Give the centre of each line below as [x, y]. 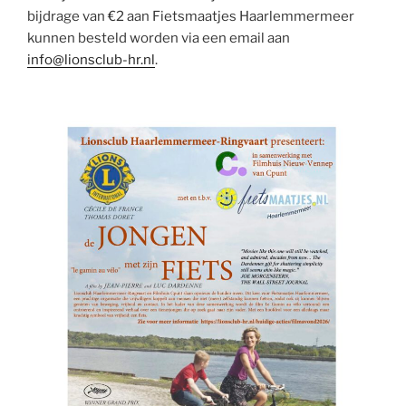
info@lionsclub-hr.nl [91, 60]
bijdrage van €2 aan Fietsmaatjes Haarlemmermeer [191, 17]
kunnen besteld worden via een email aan [159, 39]
